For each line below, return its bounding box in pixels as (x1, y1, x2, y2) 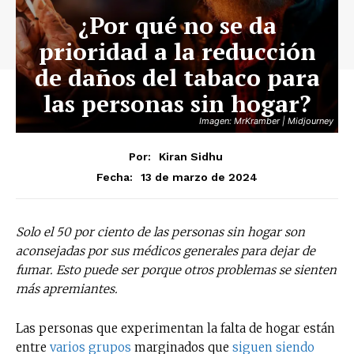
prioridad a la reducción (38, 36, 316, 67)
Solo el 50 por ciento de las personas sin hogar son (16, 224, 305, 239)
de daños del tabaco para (34, 62, 320, 93)
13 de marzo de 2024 (141, 170, 258, 183)
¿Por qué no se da (77, 9, 277, 41)
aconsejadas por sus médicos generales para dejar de (16, 243, 315, 258)
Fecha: (96, 170, 133, 183)
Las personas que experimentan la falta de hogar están (16, 320, 335, 336)
